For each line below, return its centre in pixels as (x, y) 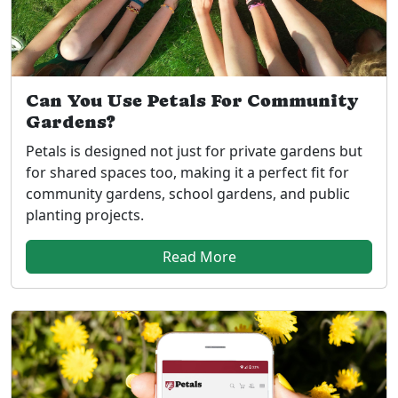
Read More (199, 256)
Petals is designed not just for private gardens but (194, 151)
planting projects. (85, 215)
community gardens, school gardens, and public (188, 193)
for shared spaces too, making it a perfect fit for (187, 172)
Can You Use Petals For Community (192, 100)
